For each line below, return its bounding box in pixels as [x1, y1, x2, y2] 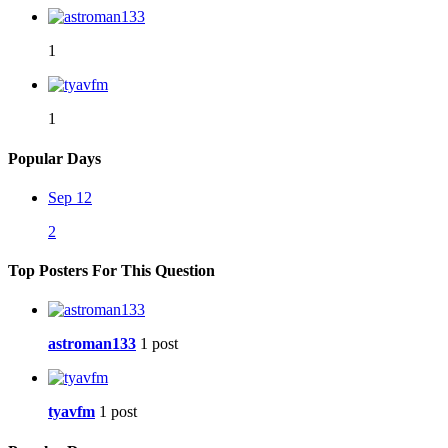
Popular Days [8, 149, 101, 167]
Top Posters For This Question [8, 262, 215, 280]
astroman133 [48, 335, 136, 353]
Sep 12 [48, 188, 92, 206]
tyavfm [48, 403, 95, 421]
